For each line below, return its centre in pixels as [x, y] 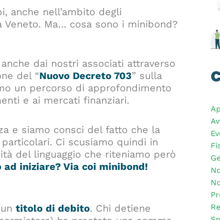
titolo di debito [53, 208]
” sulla [147, 76]
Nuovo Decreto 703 [85, 76]
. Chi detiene [120, 208]
